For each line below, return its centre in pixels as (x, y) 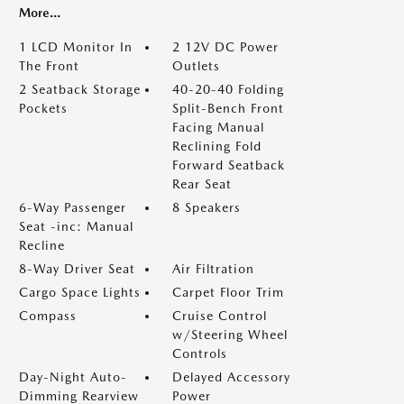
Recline (42, 245)
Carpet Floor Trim (228, 292)
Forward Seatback (229, 165)
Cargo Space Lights (80, 292)
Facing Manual (218, 127)
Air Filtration (213, 269)
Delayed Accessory (231, 377)
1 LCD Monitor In (76, 47)
